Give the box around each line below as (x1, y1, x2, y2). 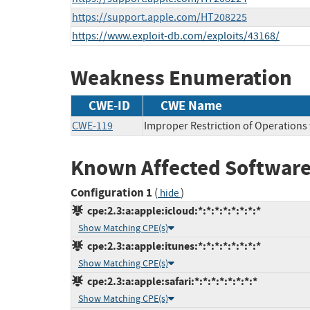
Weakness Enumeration (71, 64, 292, 93)
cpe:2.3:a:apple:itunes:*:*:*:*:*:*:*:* (83, 239, 261, 254)
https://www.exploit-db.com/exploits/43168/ (72, 29, 280, 44)
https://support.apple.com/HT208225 (72, 10, 247, 25)
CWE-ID (89, 96, 130, 114)
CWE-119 (72, 118, 113, 133)
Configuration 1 (71, 185, 152, 201)
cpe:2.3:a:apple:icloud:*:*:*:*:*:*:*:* (83, 203, 261, 219)
